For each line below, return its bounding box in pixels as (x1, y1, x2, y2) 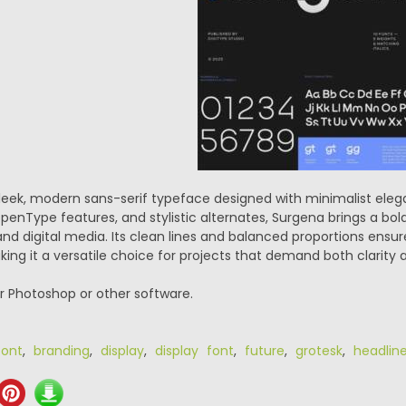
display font (154, 342, 234, 360)
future (244, 342, 285, 360)
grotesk (295, 342, 343, 360)
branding (33, 342, 90, 360)
